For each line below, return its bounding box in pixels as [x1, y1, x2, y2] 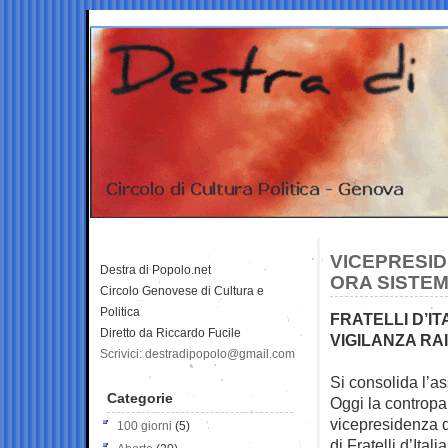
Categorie [107, 389, 173, 406]
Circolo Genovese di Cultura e [100, 283, 264, 298]
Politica [100, 304, 140, 319]
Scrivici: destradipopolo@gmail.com [100, 346, 295, 361]
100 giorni [117, 418, 172, 433]
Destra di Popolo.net [100, 262, 211, 277]
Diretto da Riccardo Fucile [100, 325, 241, 340]
